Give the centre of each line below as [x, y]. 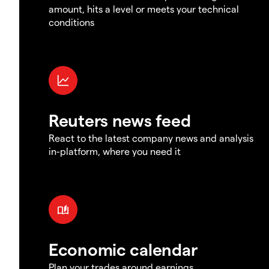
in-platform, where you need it [115, 151]
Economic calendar [123, 249]
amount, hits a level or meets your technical [144, 8]
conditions [71, 22]
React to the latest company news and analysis [151, 138]
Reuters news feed [120, 119]
